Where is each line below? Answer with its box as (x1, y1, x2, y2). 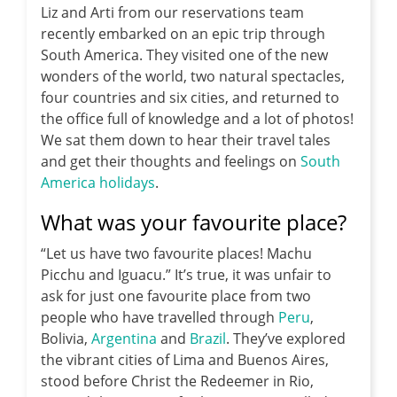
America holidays (41, 173, 155, 193)
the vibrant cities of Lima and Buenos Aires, (41, 350, 329, 370)
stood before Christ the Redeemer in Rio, (41, 371, 314, 392)
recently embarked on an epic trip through (41, 24, 325, 44)
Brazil (190, 329, 226, 349)
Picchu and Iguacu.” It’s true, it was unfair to (41, 265, 331, 285)
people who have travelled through (41, 307, 278, 328)
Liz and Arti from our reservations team (41, 3, 304, 23)
